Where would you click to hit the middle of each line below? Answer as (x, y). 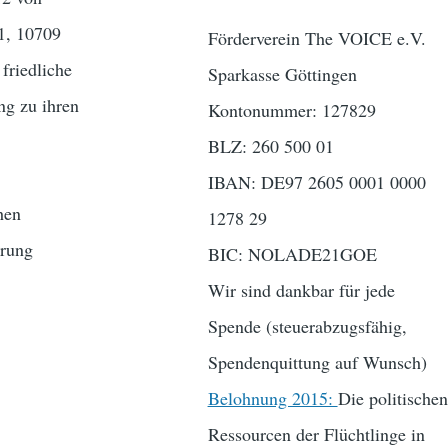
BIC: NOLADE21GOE (292, 254)
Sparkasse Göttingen (282, 74)
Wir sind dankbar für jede (301, 290)
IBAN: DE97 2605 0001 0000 (316, 182)
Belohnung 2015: (272, 398)
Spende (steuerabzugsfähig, (307, 326)
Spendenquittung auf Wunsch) (317, 362)
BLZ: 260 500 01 (270, 146)
